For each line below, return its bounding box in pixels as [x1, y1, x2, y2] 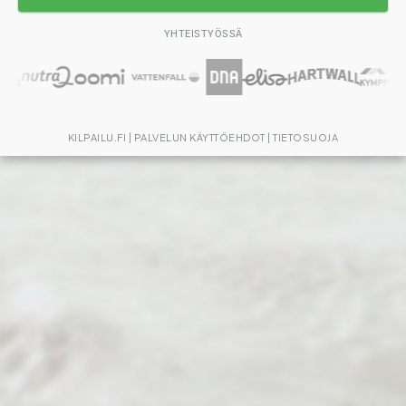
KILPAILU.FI [67, 131, 127, 144]
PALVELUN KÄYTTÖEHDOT [133, 131, 266, 144]
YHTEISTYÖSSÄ [163, 28, 243, 41]
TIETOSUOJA [273, 131, 339, 144]
